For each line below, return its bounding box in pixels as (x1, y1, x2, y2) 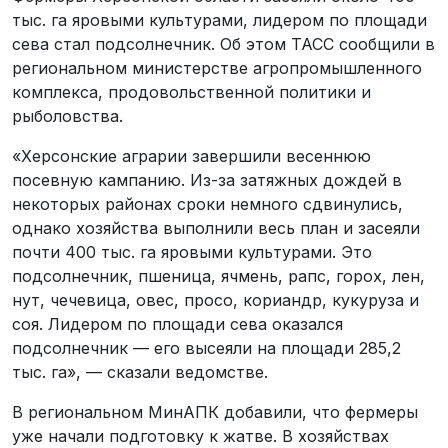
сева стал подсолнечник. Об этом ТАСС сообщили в (12, 33, 435, 54)
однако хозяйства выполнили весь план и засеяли (12, 217, 420, 238)
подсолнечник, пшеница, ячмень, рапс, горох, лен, (12, 265, 425, 286)
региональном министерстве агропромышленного (12, 57, 422, 78)
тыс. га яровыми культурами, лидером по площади (12, 9, 427, 30)
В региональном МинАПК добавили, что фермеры (12, 401, 418, 422)
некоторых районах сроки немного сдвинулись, (12, 193, 403, 214)
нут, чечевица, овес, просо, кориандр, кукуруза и (12, 289, 419, 310)
